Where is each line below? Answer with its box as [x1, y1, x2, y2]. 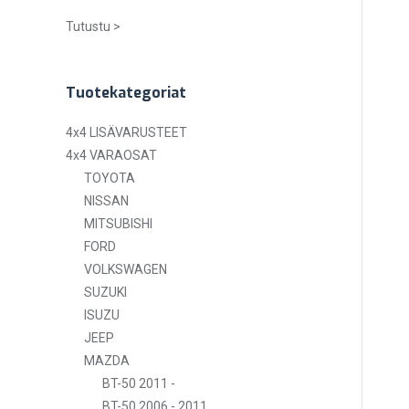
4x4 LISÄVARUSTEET [66, 125, 187, 140]
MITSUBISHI [84, 216, 152, 231]
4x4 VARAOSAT [66, 148, 157, 163]
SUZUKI [84, 285, 127, 299]
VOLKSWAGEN [84, 262, 167, 277]
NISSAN [84, 194, 129, 208]
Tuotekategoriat [66, 83, 186, 102]
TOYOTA [84, 171, 135, 185]
